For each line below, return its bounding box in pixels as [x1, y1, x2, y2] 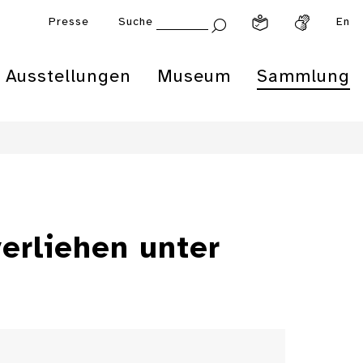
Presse [49, 16, 89, 28]
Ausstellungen [6, 67, 131, 87]
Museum [157, 67, 231, 87]
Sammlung [257, 67, 350, 87]
